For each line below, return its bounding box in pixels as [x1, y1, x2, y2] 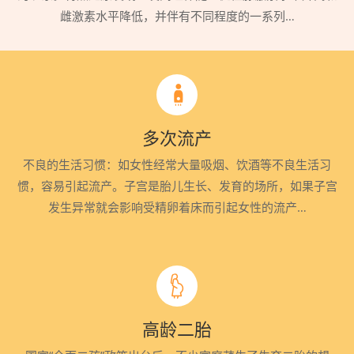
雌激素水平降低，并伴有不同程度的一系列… [59, 8, 295, 24]
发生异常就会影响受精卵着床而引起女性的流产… [47, 199, 307, 215]
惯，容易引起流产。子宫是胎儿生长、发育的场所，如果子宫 [17, 178, 337, 194]
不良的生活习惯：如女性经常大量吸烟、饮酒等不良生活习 [23, 156, 331, 172]
